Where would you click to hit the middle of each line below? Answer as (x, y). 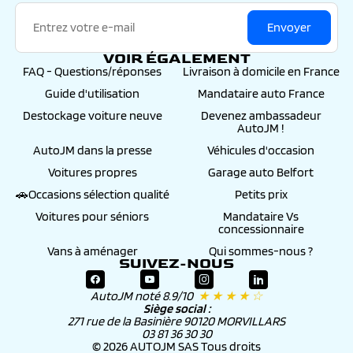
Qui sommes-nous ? (261, 251)
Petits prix (261, 194)
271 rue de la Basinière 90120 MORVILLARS (176, 321)
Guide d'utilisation (92, 93)
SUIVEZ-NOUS (176, 264)
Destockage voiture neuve (92, 115)
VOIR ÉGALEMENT (176, 59)
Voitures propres (92, 172)
